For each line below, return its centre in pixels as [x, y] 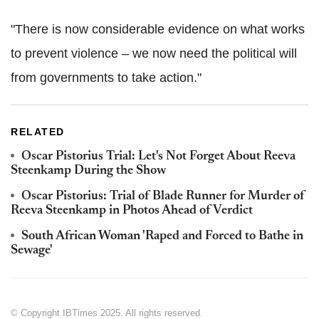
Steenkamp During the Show [88, 171]
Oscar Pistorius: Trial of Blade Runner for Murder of [163, 197]
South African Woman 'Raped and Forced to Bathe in [162, 237]
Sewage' [32, 251]
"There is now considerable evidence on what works [158, 30]
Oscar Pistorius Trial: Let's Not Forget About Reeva [158, 157]
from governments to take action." [106, 78]
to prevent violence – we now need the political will [154, 54]
